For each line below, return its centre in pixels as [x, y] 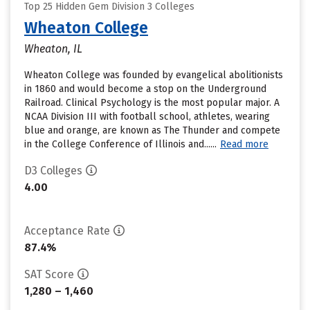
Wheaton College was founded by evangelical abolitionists [154, 75]
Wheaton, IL [53, 49]
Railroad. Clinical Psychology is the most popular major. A [152, 103]
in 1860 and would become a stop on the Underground [145, 89]
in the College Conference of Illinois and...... [120, 144]
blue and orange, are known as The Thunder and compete [152, 130]
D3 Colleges [53, 171]
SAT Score [49, 274]
